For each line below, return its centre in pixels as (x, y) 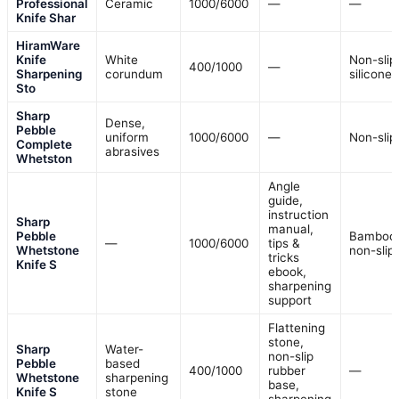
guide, (285, 201)
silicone (370, 74)
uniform (127, 138)
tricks (284, 258)
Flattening (297, 328)
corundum (134, 74)
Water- (124, 350)
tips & (284, 244)
